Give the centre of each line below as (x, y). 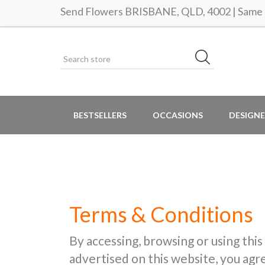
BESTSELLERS (100, 115)
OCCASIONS (178, 115)
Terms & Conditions (161, 214)
